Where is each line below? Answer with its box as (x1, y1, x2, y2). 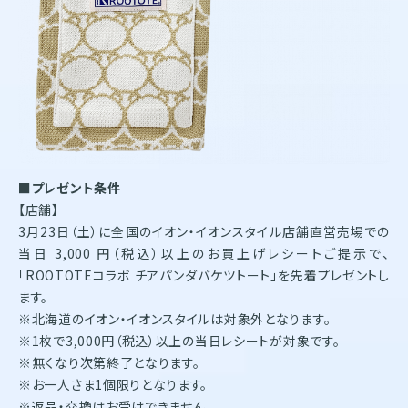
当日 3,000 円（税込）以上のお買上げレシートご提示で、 (18, 243, 390, 262)
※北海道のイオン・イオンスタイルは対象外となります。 (18, 309, 331, 328)
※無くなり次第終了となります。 (18, 352, 200, 372)
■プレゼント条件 (18, 178, 121, 197)
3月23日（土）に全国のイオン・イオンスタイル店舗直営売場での (18, 221, 390, 240)
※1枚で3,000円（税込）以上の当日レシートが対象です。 (18, 331, 341, 350)
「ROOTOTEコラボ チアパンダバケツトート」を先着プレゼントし (18, 265, 390, 284)
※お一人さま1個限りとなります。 (18, 374, 209, 393)
